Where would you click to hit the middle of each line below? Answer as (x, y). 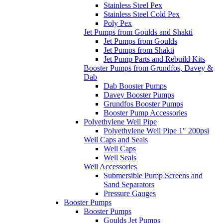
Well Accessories (110, 167)
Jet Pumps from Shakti (139, 50)
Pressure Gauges (130, 194)
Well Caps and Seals (116, 140)
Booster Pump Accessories (145, 113)
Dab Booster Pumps (135, 86)
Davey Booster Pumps (139, 95)
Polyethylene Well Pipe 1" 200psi (156, 131)
